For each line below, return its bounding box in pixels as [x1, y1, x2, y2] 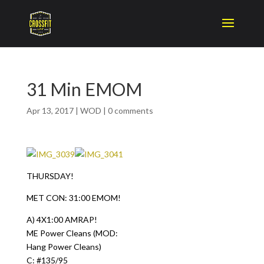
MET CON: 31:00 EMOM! [26, 193, 121, 203]
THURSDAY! [26, 171, 74, 181]
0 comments [107, 105, 153, 115]
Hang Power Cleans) [26, 242, 101, 252]
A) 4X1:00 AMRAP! [26, 214, 97, 225]
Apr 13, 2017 [26, 105, 74, 115]
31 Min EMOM [26, 78, 142, 100]
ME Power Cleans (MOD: [26, 228, 118, 238]
